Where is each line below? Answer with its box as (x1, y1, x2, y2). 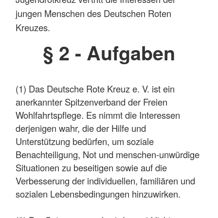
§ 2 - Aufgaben (43, 38, 175, 66)
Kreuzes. (16, 20, 50, 34)
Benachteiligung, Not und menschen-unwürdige (16, 148, 200, 161)
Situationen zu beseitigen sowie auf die (16, 161, 167, 174)
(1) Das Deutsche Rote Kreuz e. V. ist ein (16, 82, 175, 95)
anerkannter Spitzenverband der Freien (16, 95, 167, 109)
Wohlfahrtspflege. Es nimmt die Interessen (16, 109, 180, 122)
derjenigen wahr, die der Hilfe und (16, 122, 146, 135)
